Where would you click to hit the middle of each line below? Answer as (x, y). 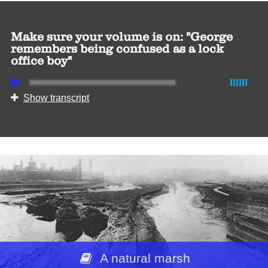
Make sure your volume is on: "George (121, 36)
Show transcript (56, 98)
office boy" (41, 60)
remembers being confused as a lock (117, 48)
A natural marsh (144, 258)
